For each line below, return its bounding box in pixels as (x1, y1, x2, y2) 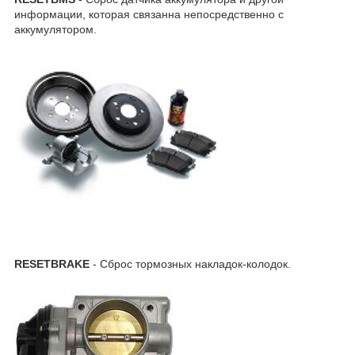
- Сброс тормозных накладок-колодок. (90, 258, 291, 271)
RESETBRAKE (14, 258, 90, 271)
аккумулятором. (14, 23, 97, 36)
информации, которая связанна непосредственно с (14, 8, 284, 21)
